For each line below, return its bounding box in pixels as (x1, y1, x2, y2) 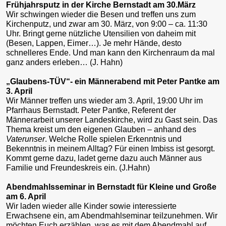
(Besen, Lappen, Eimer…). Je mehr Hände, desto (6, 38, 182, 47)
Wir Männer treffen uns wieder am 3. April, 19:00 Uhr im (6, 96, 203, 105)
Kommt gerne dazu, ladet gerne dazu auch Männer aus (6, 153, 202, 162)
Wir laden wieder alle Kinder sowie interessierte (6, 201, 177, 210)
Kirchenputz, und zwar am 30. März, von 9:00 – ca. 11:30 (6, 19, 207, 28)
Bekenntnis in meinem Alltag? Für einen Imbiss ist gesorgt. (6, 144, 215, 153)
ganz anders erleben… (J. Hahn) (6, 58, 123, 67)
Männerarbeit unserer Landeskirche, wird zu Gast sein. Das (6, 115, 217, 124)
